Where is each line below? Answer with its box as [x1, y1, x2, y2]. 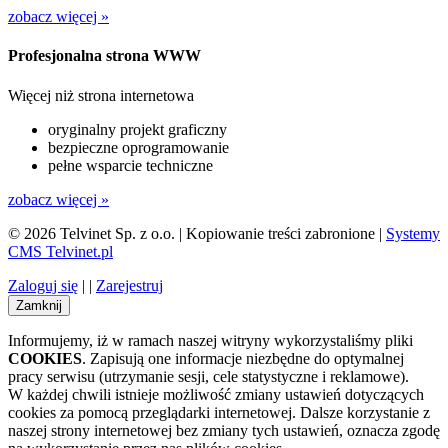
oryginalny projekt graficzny [48, 120, 227, 138]
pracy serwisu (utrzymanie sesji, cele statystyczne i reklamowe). [8, 367, 409, 385]
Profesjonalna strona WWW [8, 47, 201, 65]
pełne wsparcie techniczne [48, 156, 213, 174]
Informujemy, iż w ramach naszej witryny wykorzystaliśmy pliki [8, 331, 413, 349]
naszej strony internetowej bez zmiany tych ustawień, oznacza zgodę [8, 421, 440, 439]
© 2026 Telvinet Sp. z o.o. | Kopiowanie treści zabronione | [8, 224, 386, 242]
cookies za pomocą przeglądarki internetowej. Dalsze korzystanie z [8, 403, 430, 421]
